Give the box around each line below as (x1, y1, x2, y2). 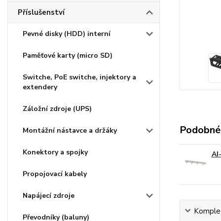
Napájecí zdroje (23, 191, 74, 200)
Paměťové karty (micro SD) (23, 51, 112, 60)
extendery (23, 82, 57, 92)
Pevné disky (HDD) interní (23, 29, 110, 38)
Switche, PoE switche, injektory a (23, 73, 136, 82)
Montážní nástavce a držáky (23, 126, 117, 135)
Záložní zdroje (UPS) (23, 104, 92, 113)
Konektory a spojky (23, 147, 88, 157)
